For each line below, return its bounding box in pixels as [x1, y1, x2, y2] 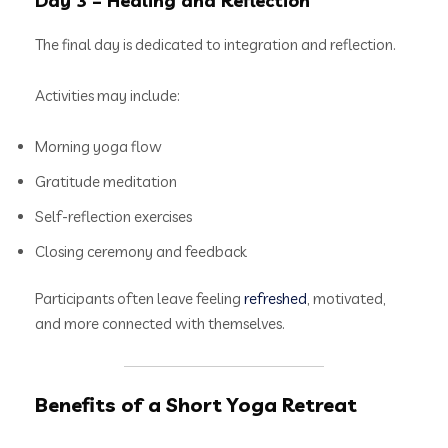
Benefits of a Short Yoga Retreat [35, 391, 357, 417]
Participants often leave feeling [35, 289, 244, 309]
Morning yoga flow [35, 136, 162, 156]
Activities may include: [35, 85, 180, 105]
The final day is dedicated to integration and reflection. [35, 34, 396, 54]
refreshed [244, 289, 307, 309]
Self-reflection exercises [35, 206, 192, 226]
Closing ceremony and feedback [35, 241, 247, 261]
